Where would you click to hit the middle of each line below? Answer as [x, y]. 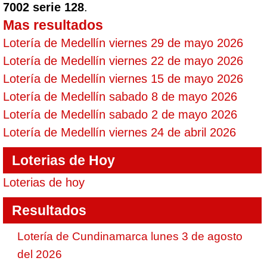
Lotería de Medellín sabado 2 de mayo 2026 [120, 114]
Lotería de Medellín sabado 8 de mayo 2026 [120, 97]
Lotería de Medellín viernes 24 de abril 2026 [119, 132]
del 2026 [40, 254]
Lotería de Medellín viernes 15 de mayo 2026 [123, 79]
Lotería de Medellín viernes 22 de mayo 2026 [123, 61]
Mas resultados [53, 25]
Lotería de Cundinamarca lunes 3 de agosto [130, 236]
